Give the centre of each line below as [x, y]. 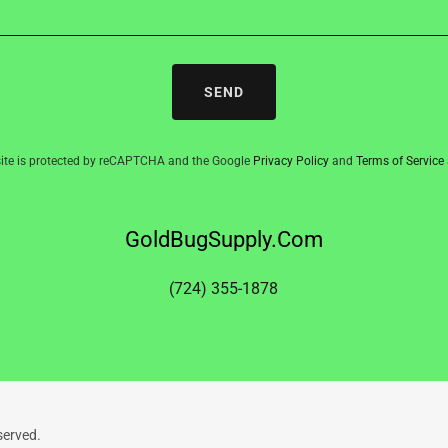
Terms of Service [399, 161]
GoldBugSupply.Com [223, 239]
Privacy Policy [290, 161]
